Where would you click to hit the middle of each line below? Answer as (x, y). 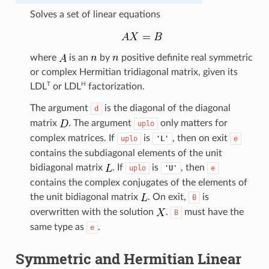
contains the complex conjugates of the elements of (138, 182)
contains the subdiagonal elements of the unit (126, 153)
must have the (213, 212)
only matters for (192, 123)
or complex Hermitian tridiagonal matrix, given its (134, 72)
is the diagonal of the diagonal (166, 108)
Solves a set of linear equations (95, 14)
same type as (58, 227)
